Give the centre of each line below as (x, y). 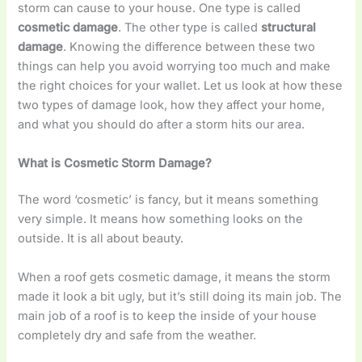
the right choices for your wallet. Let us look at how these (181, 86)
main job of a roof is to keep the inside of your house (168, 316)
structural (289, 28)
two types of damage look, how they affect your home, (172, 105)
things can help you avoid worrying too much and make (175, 67)
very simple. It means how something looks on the (161, 219)
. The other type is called (190, 28)
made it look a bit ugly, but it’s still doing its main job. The (180, 296)
